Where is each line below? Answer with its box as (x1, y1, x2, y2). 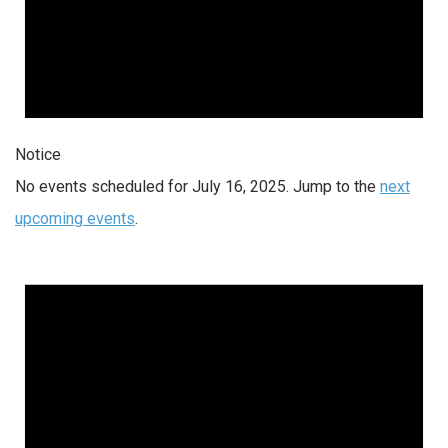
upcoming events (15, 208, 135, 228)
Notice (15, 144, 61, 164)
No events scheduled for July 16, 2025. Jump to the (15, 176, 380, 196)
